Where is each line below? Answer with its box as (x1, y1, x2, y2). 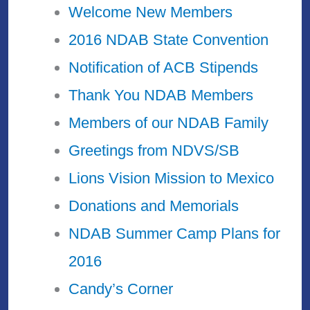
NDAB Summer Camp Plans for (69, 225, 281, 243)
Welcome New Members (69, 3, 233, 21)
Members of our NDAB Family (69, 114, 269, 132)
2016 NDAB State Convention (69, 31, 269, 49)
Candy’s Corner (69, 280, 174, 298)
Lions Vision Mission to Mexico (69, 170, 275, 188)
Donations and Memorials (69, 197, 239, 215)
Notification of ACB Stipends (69, 59, 259, 77)
